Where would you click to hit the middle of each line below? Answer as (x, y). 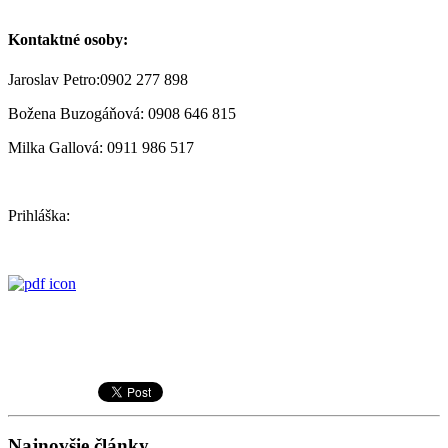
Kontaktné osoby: (68, 40)
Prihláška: (39, 215)
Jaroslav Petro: (54, 79)
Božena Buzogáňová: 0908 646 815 (122, 113)
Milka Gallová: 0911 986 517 (101, 147)
